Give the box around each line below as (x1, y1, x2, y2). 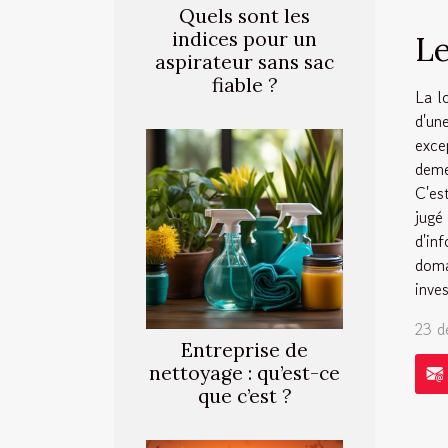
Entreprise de (181, 338, 308, 363)
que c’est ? (197, 384, 292, 409)
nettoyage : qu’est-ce (149, 361, 340, 386)
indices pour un (172, 27, 317, 52)
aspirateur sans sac (155, 50, 334, 75)
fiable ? (211, 73, 278, 98)
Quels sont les (179, 4, 310, 29)
